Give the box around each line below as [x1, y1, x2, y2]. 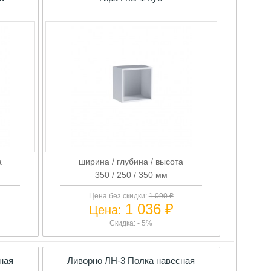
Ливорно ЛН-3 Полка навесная [67, 255, 195, 266]
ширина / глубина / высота [79, 156, 184, 166]
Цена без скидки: [88, 191, 149, 200]
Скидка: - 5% [109, 218, 153, 227]
